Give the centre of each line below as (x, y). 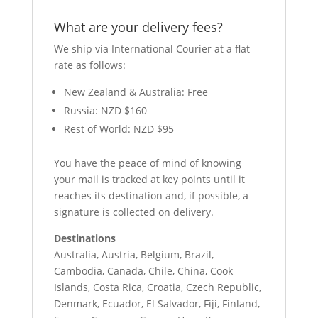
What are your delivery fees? (138, 27)
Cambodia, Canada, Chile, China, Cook (143, 271)
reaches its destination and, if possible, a (151, 196)
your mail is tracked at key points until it (149, 179)
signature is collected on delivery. (133, 212)
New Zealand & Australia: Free (136, 92)
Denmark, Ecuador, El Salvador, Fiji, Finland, (157, 303)
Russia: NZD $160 (105, 110)
